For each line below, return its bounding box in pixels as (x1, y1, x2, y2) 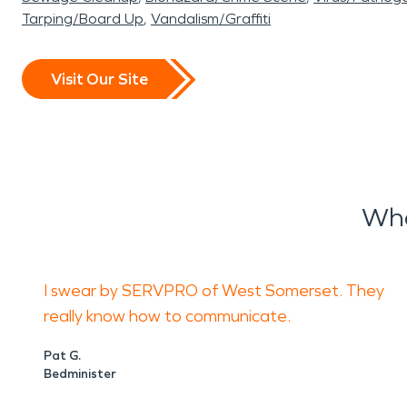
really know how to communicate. (44, 306, 294, 326)
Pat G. (44, 348, 81, 363)
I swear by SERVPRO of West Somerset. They (44, 281, 384, 301)
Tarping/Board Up (22, 10, 144, 27)
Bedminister (44, 366, 116, 382)
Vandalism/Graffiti (151, 10, 271, 27)
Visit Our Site (51, 68, 148, 89)
